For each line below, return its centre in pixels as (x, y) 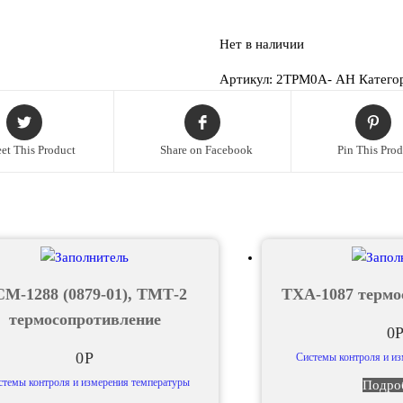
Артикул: (247, 79)
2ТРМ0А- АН (315, 79)
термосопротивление (85, 319)
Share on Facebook (206, 150)
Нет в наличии (261, 44)
